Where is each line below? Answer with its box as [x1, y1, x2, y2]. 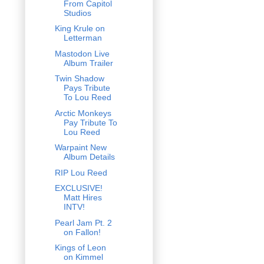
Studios [63, 8, 91, 18]
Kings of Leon [54, 243, 106, 253]
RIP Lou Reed [54, 167, 107, 177]
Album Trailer [63, 58, 113, 68]
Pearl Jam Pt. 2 [54, 217, 112, 227]
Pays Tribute [63, 83, 110, 93]
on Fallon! [63, 227, 101, 237]
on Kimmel [63, 252, 103, 262]
